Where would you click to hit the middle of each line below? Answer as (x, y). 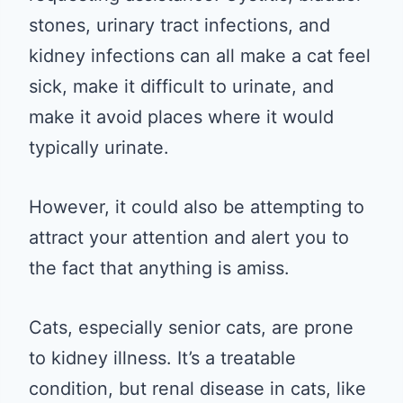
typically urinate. (99, 147)
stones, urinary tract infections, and (179, 25)
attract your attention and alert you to (189, 237)
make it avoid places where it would (181, 116)
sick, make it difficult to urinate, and (181, 86)
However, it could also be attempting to (197, 206)
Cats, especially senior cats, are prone (191, 327)
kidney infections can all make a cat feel (200, 55)
